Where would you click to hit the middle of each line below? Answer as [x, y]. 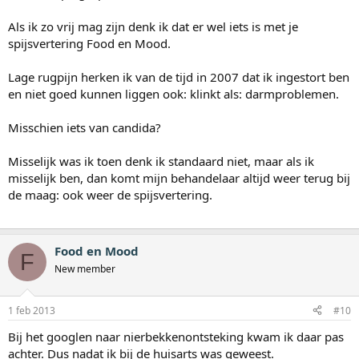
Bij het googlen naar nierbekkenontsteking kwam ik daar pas [176, 336]
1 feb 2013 [32, 310]
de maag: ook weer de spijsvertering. [110, 195]
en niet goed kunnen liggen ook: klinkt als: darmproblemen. [173, 94]
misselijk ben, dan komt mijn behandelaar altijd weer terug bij [179, 178]
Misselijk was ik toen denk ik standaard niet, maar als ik [161, 161]
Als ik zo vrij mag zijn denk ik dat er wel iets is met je [153, 27]
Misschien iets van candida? [85, 128]
